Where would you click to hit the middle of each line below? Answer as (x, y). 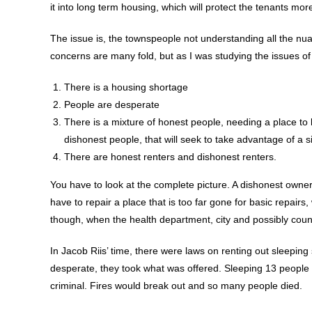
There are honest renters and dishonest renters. (170, 156)
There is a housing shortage (126, 87)
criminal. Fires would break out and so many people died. (176, 285)
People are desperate (112, 104)
